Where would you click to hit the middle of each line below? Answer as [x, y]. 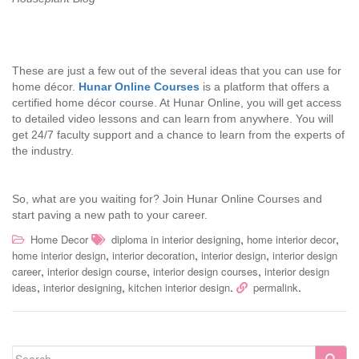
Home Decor [59, 240]
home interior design [59, 256]
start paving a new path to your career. [110, 215]
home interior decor [291, 240]
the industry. [43, 151]
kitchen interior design [179, 288]
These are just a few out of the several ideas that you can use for [177, 71]
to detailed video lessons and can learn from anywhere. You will [173, 119]
